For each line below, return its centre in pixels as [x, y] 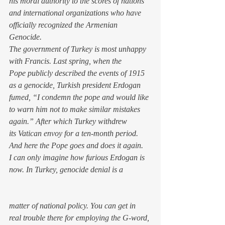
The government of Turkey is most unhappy [79, 49]
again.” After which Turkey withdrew [69, 121]
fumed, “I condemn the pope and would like [80, 97]
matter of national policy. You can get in [73, 206]
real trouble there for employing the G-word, [80, 218]
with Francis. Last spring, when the [66, 61]
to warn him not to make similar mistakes [76, 109]
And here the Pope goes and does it [66, 145]
